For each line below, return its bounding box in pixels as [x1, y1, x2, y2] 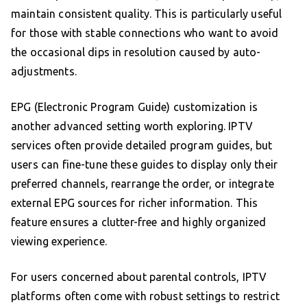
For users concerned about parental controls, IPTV [11, 271, 267, 284]
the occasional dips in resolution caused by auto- [11, 46, 261, 59]
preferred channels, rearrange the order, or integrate [11, 177, 274, 191]
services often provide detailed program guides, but [11, 139, 273, 152]
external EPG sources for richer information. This [11, 197, 258, 210]
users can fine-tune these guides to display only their [11, 158, 278, 171]
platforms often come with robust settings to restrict [11, 290, 280, 303]
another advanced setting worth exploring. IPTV [11, 120, 253, 133]
